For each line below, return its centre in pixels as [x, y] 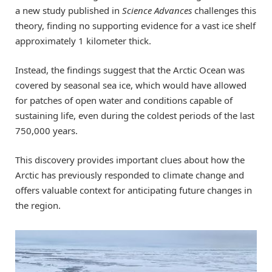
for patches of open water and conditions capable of [124, 100]
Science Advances [157, 10]
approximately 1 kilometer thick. [83, 40]
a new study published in [69, 10]
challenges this [224, 10]
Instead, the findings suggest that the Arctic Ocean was [130, 70]
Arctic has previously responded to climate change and [130, 175]
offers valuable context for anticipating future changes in [134, 190]
